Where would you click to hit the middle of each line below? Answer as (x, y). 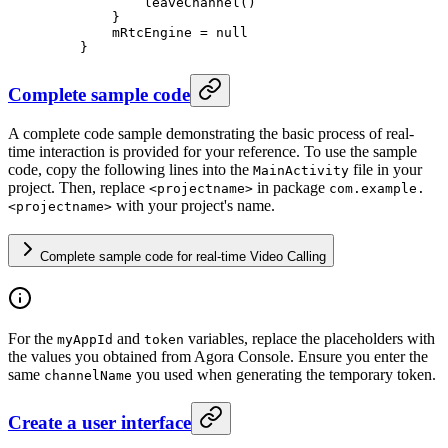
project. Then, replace (78, 188)
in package (291, 188)
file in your (385, 170)
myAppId (85, 339)
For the (32, 338)
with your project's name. (193, 206)
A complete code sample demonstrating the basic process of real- (211, 134)
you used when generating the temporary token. (284, 374)
